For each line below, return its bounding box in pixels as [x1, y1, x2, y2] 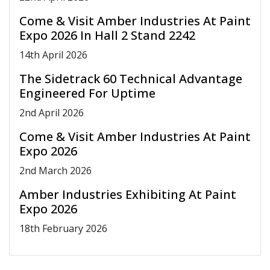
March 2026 [36, 163, 92, 177]
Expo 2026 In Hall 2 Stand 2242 [19, 27, 195, 43]
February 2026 [40, 221, 107, 235]
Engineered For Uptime [19, 84, 155, 101]
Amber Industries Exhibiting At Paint [19, 186, 236, 202]
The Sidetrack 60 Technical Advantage [19, 70, 242, 87]
